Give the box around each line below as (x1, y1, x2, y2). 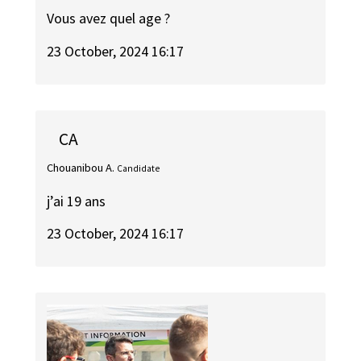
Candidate (117, 163, 160, 175)
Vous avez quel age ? (47, 8, 171, 27)
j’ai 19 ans (47, 191, 106, 210)
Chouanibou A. (47, 160, 115, 176)
